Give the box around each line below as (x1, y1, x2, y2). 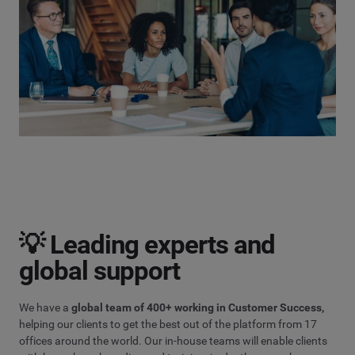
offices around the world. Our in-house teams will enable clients (19, 334, 327, 347)
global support (19, 254, 181, 286)
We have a (19, 300, 71, 314)
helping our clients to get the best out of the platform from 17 (19, 317, 317, 330)
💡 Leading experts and (19, 228, 276, 260)
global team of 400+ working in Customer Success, (71, 300, 324, 314)
